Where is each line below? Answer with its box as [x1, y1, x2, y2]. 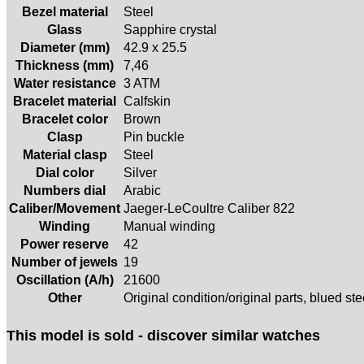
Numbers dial [24, 183, 106, 197]
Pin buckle [123, 129, 184, 144]
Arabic [123, 183, 161, 197]
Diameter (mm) [19, 40, 110, 54]
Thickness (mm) [15, 58, 114, 72]
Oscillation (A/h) [15, 272, 114, 287]
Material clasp [22, 147, 107, 162]
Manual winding [123, 219, 215, 233]
